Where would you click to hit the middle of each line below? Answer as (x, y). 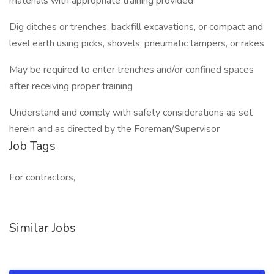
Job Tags (32, 146)
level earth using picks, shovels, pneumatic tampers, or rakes (137, 43)
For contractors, (42, 177)
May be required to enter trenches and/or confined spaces (131, 70)
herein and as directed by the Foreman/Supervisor (114, 129)
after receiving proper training (71, 86)
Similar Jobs (43, 228)
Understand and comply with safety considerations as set (131, 113)
